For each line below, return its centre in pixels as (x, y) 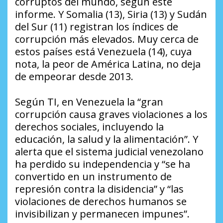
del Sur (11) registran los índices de (97, 27)
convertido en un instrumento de (93, 177)
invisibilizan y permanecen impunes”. (102, 214)
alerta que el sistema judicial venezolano (109, 152)
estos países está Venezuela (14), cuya (103, 52)
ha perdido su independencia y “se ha (103, 164)
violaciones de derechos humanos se (101, 202)
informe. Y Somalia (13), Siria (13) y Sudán (111, 14)
